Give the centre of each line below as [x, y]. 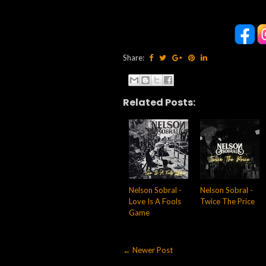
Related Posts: [159, 102]
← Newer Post [148, 250]
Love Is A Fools [155, 201]
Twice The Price [227, 201]
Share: [134, 58]
